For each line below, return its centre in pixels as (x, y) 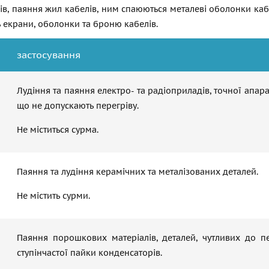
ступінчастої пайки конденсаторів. (89, 253)
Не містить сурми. (53, 196)
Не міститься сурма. (58, 130)
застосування (49, 55)
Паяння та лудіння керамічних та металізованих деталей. (138, 172)
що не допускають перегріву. (78, 106)
